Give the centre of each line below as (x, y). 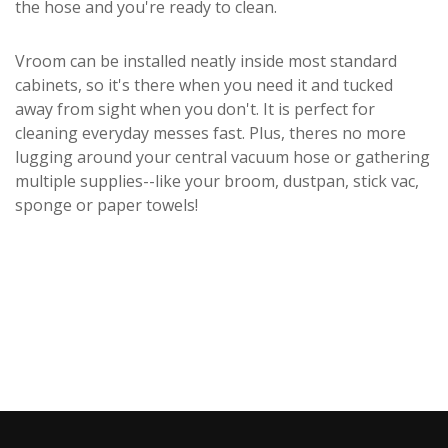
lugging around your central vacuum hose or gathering (222, 157)
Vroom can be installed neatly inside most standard (206, 61)
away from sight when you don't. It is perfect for (195, 109)
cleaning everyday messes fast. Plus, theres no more (210, 133)
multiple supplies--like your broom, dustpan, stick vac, (217, 181)
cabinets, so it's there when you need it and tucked (204, 85)
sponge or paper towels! (108, 205)
